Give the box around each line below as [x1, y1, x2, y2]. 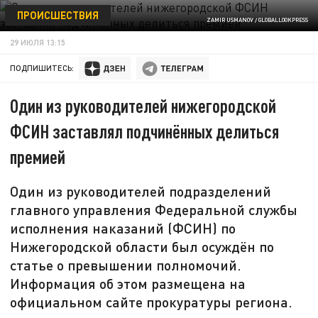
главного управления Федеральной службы [10, 201, 298, 219]
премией [10, 146, 66, 168]
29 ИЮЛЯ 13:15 [10, 37, 66, 47]
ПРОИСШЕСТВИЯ [16, 8, 99, 21]
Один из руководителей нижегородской [10, 94, 277, 117]
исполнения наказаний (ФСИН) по [10, 219, 236, 237]
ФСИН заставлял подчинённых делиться [10, 120, 280, 143]
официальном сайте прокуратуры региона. [10, 293, 293, 311]
